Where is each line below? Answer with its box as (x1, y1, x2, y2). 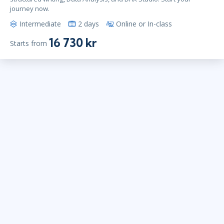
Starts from (10, 38, 47, 48)
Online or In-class (116, 19, 172, 29)
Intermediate (19, 19, 61, 29)
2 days (78, 19, 99, 29)
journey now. (10, 4, 49, 13)
